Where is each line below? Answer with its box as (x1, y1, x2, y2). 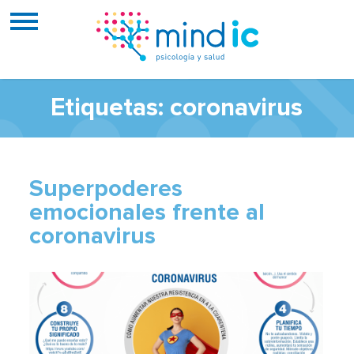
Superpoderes (29, 177, 183, 201)
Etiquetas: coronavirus (51, 96, 303, 121)
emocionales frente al (29, 201, 265, 224)
